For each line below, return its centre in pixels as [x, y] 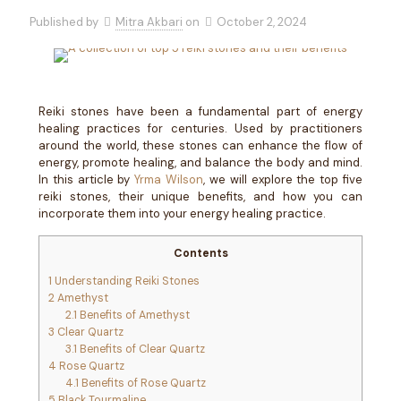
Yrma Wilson [169, 179]
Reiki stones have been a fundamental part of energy [200, 111]
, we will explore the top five [283, 179]
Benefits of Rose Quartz [142, 384]
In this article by [87, 179]
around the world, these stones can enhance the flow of [200, 145]
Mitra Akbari [149, 22]
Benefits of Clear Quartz [141, 350]
